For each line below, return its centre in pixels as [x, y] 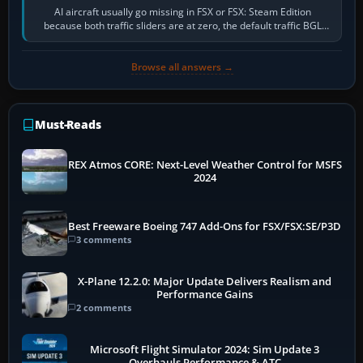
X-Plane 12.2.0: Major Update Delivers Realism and [205, 282]
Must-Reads [68, 124]
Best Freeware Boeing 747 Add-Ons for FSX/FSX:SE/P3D [205, 227]
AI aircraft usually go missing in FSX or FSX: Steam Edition [183, 11]
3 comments [104, 240]
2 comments [104, 308]
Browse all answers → [182, 66]
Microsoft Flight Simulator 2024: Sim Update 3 [205, 349]
